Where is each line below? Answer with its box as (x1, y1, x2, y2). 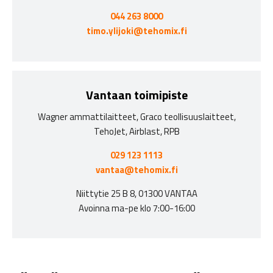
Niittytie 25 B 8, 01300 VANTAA (76, 186, 197, 200)
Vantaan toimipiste (85, 85, 188, 104)
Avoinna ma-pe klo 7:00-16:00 (78, 200, 195, 215)
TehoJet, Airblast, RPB (93, 124, 180, 138)
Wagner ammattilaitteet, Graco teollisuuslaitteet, (37, 109, 236, 124)
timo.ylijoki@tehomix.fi (86, 24, 187, 38)
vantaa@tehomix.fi (95, 162, 178, 177)
